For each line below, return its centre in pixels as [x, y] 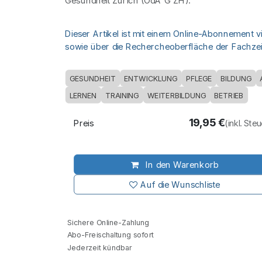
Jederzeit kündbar [99, 247]
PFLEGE [199, 78]
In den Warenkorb [181, 165]
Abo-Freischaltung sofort [109, 235]
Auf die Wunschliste [180, 185]
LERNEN [83, 95]
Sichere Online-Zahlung [107, 222]
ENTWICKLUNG [151, 78]
